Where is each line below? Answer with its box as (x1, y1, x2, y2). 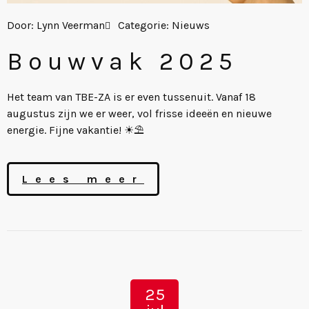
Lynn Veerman (34, 18, 105, 32)
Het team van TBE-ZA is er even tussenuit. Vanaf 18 (7, 90, 256, 103)
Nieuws (172, 18, 210, 32)
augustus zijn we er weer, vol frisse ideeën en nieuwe (7, 106, 272, 120)
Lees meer (22, 172, 144, 186)
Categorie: (118, 18, 172, 32)
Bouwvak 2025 (7, 46, 238, 76)
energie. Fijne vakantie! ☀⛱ (7, 123, 144, 137)
